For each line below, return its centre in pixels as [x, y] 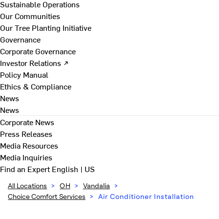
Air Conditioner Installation [146, 196]
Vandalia [96, 186]
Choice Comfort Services [47, 196]
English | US [73, 169]
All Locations [28, 186]
